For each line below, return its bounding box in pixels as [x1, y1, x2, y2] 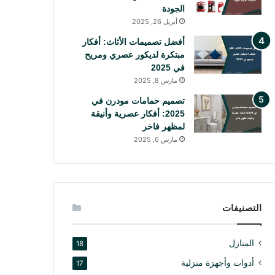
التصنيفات [222, 203, 261, 213]
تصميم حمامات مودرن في [91, 96, 185, 106]
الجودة [161, 4, 185, 14]
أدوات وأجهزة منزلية [180, 258, 254, 268]
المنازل [228, 238, 254, 248]
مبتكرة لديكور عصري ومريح [84, 50, 185, 60]
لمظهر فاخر [142, 122, 185, 131]
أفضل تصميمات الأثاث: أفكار [82, 37, 185, 47]
